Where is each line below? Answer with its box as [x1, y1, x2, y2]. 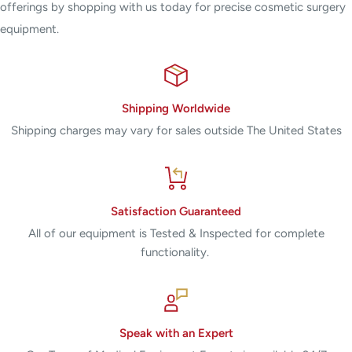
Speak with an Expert [119, 325, 233, 340]
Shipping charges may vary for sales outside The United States [10, 123, 342, 137]
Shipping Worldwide [122, 101, 230, 115]
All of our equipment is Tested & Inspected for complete [27, 225, 324, 240]
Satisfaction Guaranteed [111, 203, 241, 218]
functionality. [140, 244, 212, 259]
